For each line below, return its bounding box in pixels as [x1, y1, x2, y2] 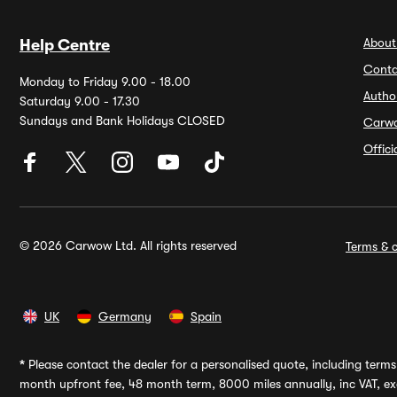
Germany [98, 309, 152, 323]
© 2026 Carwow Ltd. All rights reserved [19, 238, 237, 253]
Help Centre [19, 36, 110, 54]
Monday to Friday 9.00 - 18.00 [19, 74, 191, 89]
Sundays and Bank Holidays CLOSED [19, 113, 225, 128]
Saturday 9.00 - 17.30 [19, 94, 140, 108]
